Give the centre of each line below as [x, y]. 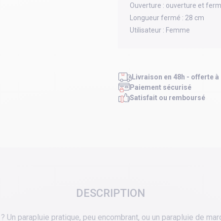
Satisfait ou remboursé [167, 98]
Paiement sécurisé [160, 88]
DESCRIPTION [110, 193]
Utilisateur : [147, 30]
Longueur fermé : [157, 18]
